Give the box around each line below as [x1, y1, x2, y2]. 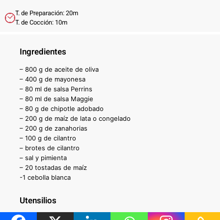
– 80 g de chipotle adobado [20, 105, 104, 113]
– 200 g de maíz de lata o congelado [20, 114, 131, 123]
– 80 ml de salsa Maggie [20, 95, 93, 103]
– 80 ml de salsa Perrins [20, 85, 92, 93]
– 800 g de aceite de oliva [20, 65, 99, 74]
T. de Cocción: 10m [15, 18, 67, 27]
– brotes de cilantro [20, 144, 80, 152]
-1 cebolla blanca [20, 173, 71, 182]
